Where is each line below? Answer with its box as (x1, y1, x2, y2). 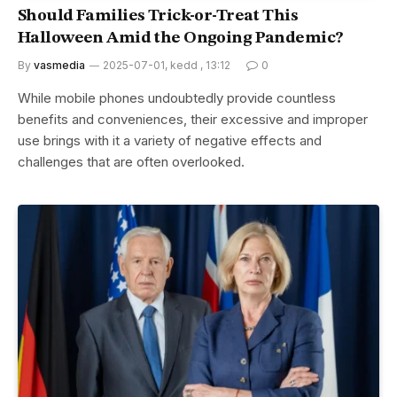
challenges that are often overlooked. (18, 152, 245, 170)
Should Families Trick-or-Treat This (18, 7, 299, 25)
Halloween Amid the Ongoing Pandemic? (18, 29, 343, 47)
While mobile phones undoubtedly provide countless (18, 89, 336, 106)
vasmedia (34, 58, 85, 72)
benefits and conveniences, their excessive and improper (18, 110, 368, 128)
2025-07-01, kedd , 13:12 (103, 58, 230, 72)
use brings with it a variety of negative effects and (18, 131, 322, 149)
